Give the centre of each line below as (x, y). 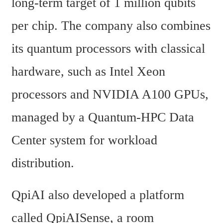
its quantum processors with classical (108, 49)
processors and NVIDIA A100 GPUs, (110, 95)
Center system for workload (84, 140)
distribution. (43, 163)
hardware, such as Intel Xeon (88, 72)
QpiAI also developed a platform (98, 195)
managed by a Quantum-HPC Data (103, 117)
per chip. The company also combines (111, 26)
